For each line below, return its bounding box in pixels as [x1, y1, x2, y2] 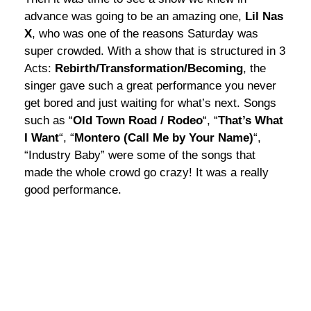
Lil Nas [245, 9, 283, 23]
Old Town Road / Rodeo [73, 113, 203, 127]
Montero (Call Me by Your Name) [74, 131, 253, 144]
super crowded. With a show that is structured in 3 [24, 44, 285, 58]
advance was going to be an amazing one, [24, 9, 245, 23]
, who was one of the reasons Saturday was [32, 26, 258, 40]
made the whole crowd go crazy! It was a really [24, 165, 269, 179]
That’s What [218, 113, 283, 127]
